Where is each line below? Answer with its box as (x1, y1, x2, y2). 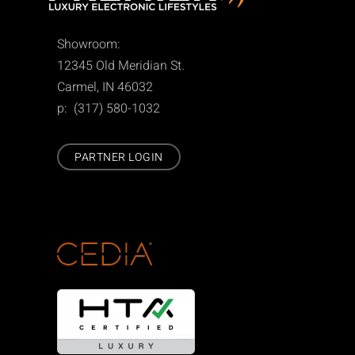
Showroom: (57, 35, 120, 54)
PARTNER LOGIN (74, 149, 163, 166)
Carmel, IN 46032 (57, 78, 153, 97)
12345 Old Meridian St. (57, 56, 185, 75)
